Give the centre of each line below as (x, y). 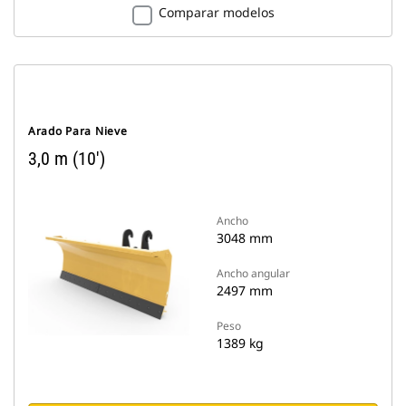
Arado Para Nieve (78, 131)
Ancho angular (253, 273)
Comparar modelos (216, 12)
